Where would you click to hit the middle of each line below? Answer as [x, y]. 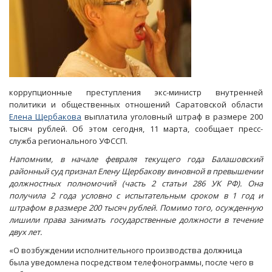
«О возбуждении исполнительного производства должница [126, 250]
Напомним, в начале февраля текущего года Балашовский [136, 159]
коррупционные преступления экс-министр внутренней [136, 92]
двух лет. [25, 232]
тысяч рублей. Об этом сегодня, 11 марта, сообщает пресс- [136, 129]
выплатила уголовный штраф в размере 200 [172, 117]
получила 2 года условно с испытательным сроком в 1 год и [136, 195]
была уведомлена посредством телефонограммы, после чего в [131, 262]
